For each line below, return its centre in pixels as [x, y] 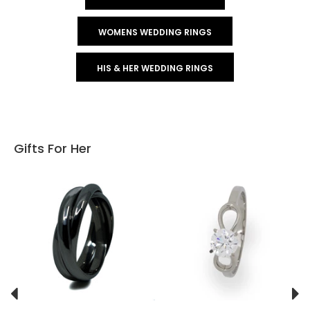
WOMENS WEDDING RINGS [155, 32]
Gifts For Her [53, 148]
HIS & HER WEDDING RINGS [155, 68]
